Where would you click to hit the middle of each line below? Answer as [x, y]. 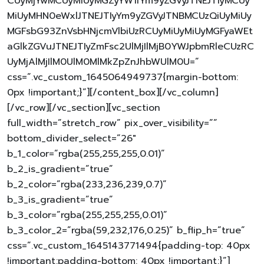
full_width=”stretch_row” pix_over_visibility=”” [112, 123]
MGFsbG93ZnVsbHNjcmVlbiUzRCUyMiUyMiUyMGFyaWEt [130, 31]
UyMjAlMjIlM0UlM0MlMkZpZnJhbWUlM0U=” [103, 62]
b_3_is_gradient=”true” [60, 199]
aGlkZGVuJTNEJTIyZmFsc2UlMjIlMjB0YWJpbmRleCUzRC [131, 46]
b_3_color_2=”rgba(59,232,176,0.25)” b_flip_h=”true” [126, 230]
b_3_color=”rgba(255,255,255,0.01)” [87, 215]
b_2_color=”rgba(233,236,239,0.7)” [87, 184]
